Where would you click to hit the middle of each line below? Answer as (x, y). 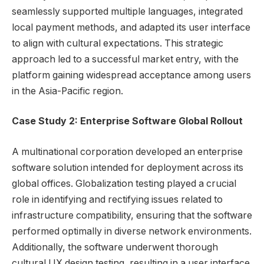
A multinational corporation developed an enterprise (127, 152)
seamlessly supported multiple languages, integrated (127, 11)
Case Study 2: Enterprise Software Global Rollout (127, 121)
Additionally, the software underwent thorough (115, 247)
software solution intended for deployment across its (128, 168)
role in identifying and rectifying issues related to (117, 200)
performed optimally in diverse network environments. (132, 232)
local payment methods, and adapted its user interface (131, 27)
